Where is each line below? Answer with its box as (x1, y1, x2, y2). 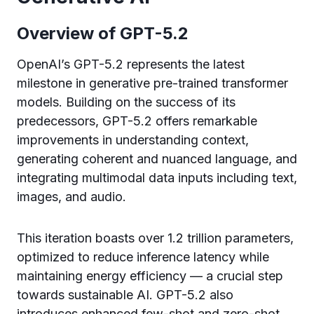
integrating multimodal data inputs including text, (17, 170, 297, 185)
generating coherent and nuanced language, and (17, 151, 297, 166)
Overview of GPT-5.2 (17, 23, 189, 43)
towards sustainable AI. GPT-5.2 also (17, 287, 233, 302)
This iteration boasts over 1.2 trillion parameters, (17, 231, 294, 245)
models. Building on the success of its (17, 95, 235, 109)
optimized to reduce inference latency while (17, 250, 269, 264)
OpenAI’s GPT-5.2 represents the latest (17, 57, 245, 71)
